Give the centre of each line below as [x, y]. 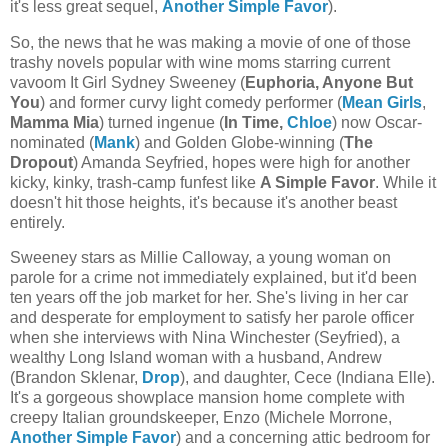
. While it [405, 182]
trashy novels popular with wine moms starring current [200, 62]
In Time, [255, 122]
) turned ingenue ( [161, 122]
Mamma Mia [54, 122]
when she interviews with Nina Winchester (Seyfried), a [205, 338]
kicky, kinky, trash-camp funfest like [135, 182]
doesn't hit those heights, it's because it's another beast [203, 202]
